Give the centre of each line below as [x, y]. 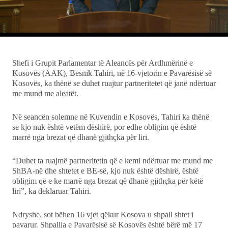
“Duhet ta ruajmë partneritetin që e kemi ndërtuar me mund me [112, 160]
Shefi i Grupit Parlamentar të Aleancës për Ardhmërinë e [103, 63]
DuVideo [36, 87]
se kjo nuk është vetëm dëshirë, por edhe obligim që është [104, 127]
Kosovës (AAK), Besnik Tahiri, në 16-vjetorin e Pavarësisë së [112, 73]
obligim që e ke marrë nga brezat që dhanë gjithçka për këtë [108, 181]
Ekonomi [36, 10]
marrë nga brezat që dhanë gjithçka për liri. [81, 137]
